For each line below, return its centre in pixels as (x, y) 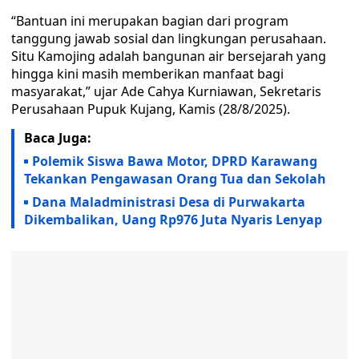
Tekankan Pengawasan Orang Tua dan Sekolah (175, 179)
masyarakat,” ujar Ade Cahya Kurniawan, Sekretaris (166, 91)
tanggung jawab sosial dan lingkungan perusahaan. (169, 38)
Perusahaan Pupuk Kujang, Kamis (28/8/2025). (151, 109)
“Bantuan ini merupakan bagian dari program (150, 21)
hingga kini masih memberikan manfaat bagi (147, 74)
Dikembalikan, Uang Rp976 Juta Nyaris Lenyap (173, 220)
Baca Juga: (58, 138)
